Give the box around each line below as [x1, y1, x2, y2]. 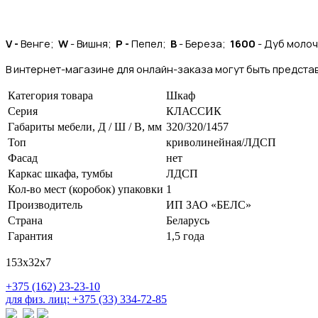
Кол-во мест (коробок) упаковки [8, 182, 163, 195]
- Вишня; [68, 35, 116, 50]
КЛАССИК [166, 104, 221, 117]
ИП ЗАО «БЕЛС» [166, 198, 251, 211]
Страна [8, 214, 43, 226]
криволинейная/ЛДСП [166, 136, 276, 148]
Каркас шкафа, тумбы [8, 167, 113, 180]
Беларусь [166, 214, 209, 226]
